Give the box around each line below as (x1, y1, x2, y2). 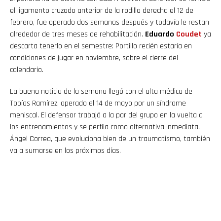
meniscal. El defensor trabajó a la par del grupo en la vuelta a (10, 110, 203, 120)
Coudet (176, 29, 202, 39)
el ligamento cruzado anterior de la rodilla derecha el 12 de (10, 5, 193, 16)
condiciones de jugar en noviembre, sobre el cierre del (10, 52, 178, 63)
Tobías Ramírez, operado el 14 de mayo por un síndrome (10, 98, 186, 109)
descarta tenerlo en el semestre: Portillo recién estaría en (10, 40, 192, 51)
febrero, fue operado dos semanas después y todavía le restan (10, 17, 209, 28)
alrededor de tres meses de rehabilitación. (10, 29, 145, 39)
